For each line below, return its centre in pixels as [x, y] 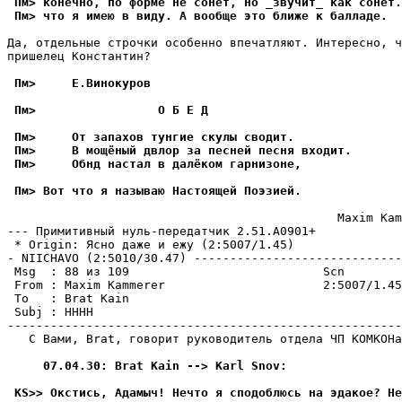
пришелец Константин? [79, 56]
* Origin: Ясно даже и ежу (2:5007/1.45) [151, 245]
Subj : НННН [50, 312]
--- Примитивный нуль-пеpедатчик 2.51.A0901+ [162, 231]
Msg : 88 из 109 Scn [176, 271]
